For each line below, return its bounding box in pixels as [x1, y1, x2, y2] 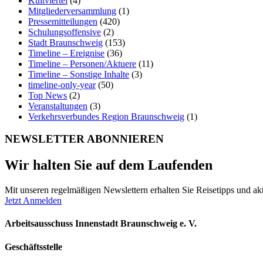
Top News [28, 90, 67, 100]
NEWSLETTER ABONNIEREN [5, 133, 164, 146]
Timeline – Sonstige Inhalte [28, 69, 129, 79]
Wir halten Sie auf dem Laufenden [5, 157, 213, 173]
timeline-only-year [28, 79, 96, 90]
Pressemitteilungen [28, 16, 97, 26]
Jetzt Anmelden [5, 195, 62, 206]
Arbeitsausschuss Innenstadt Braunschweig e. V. [5, 218, 197, 229]
